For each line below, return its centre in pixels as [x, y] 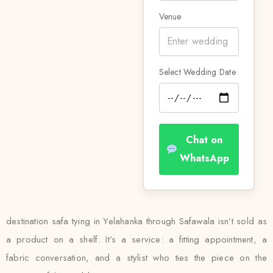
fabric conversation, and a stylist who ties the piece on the [136, 258]
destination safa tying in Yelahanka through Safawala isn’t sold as [136, 221]
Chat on [204, 140]
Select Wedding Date [197, 72]
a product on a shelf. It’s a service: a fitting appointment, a [136, 239]
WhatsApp [204, 158]
